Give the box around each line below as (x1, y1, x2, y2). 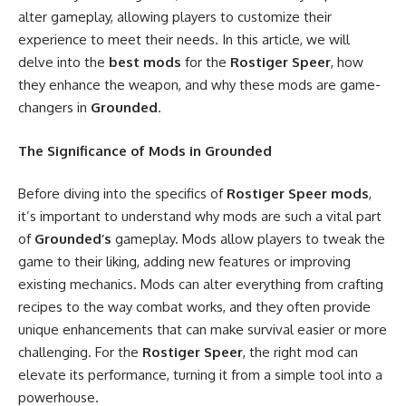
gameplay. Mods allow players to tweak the (111, 230, 385, 247)
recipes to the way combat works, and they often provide (18, 298, 371, 315)
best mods (109, 53, 181, 71)
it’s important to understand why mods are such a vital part (18, 208, 382, 225)
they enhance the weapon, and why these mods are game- (18, 76, 381, 93)
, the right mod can (243, 343, 358, 361)
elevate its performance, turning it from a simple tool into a (18, 366, 382, 383)
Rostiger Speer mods (227, 185, 369, 202)
